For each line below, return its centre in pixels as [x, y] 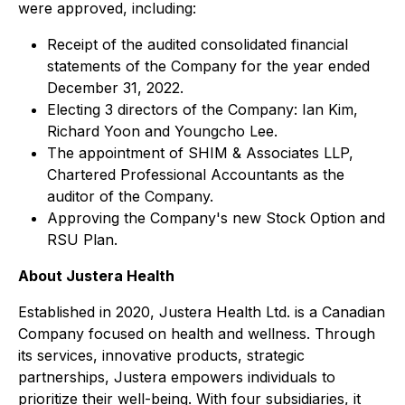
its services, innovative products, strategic [161, 355]
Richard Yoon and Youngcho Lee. [162, 131]
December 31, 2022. [115, 88]
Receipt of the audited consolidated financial [198, 44]
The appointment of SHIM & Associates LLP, [200, 153]
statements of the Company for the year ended [208, 66]
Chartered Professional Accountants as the [196, 174]
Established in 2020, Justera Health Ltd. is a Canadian [202, 312]
